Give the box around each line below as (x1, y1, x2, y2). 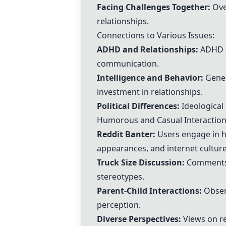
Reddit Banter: (97, 129, 155, 140)
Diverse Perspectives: (97, 213, 181, 224)
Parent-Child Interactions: (97, 185, 202, 196)
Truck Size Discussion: (97, 157, 185, 168)
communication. (97, 58, 159, 69)
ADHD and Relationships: (97, 44, 198, 55)
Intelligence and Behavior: (97, 72, 203, 83)
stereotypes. (97, 171, 144, 182)
